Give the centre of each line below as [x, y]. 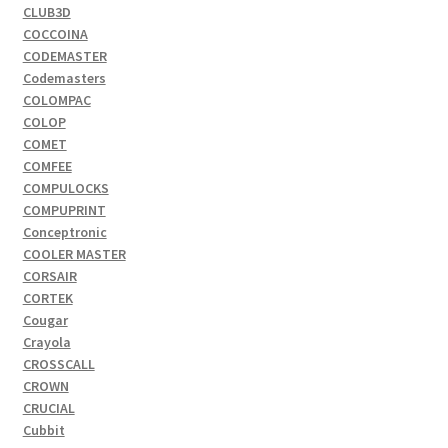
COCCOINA [55, 33]
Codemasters [64, 77]
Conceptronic [64, 231]
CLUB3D [46, 11]
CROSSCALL [58, 363]
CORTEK [47, 297]
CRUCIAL [48, 407]
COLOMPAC [56, 99]
